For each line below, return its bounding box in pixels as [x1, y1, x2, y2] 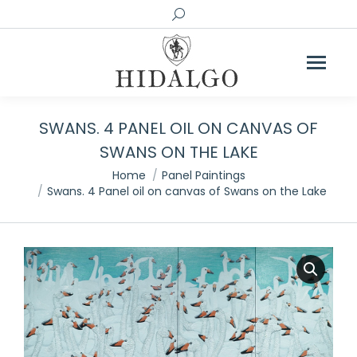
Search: [171, 6, 211, 22]
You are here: [24, 165, 104, 182]
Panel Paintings [161, 167, 245, 183]
